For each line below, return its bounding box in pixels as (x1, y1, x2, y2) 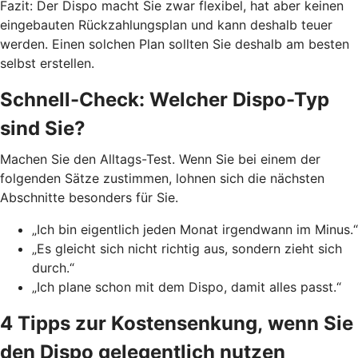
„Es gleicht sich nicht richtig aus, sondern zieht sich (32, 240, 342, 257)
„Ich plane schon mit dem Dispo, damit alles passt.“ (32, 278, 341, 295)
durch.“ (32, 259, 74, 276)
